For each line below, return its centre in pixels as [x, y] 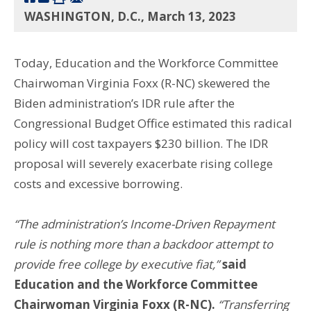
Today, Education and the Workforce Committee [146, 62]
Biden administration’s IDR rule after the [124, 103]
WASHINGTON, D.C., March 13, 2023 [130, 16]
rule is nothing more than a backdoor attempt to [143, 244]
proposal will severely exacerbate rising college [143, 163]
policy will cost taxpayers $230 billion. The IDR [141, 143]
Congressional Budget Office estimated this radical [153, 123]
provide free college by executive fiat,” [118, 264]
